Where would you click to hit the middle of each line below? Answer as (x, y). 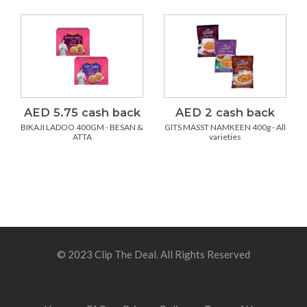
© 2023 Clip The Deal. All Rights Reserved (153, 255)
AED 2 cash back (225, 113)
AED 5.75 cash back (82, 113)
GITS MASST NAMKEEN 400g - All (225, 127)
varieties (225, 137)
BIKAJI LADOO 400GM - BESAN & (82, 127)
